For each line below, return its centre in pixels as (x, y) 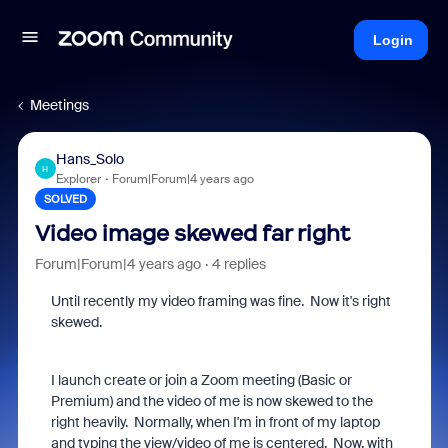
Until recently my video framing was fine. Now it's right (220, 301)
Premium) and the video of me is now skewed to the (211, 401)
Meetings (59, 105)
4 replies (238, 264)
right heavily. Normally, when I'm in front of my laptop (215, 422)
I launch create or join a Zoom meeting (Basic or (201, 380)
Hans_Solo (89, 159)
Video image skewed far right (192, 233)
